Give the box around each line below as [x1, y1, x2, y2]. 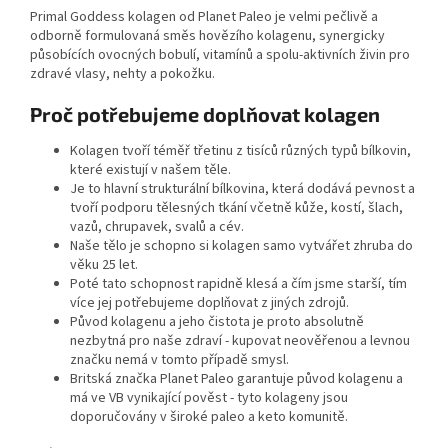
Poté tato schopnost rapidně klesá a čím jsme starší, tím [70, 273, 407, 294]
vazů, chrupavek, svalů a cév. [70, 216, 244, 237]
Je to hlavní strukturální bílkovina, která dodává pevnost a [70, 178, 415, 199]
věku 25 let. [70, 254, 138, 275]
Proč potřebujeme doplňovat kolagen [30, 102, 380, 127]
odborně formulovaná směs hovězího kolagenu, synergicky [30, 26, 385, 47]
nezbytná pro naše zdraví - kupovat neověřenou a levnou [70, 330, 410, 351]
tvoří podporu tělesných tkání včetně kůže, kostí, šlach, [70, 197, 403, 218]
